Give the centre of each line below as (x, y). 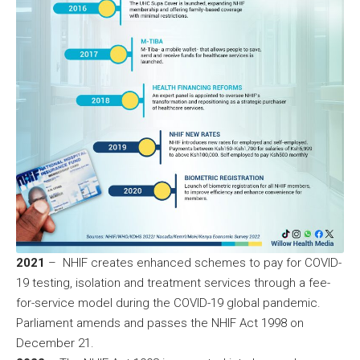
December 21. (55, 343)
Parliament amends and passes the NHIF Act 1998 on (160, 323)
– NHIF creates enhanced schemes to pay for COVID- (193, 262)
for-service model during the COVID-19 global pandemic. (168, 303)
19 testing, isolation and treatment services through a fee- (173, 282)
